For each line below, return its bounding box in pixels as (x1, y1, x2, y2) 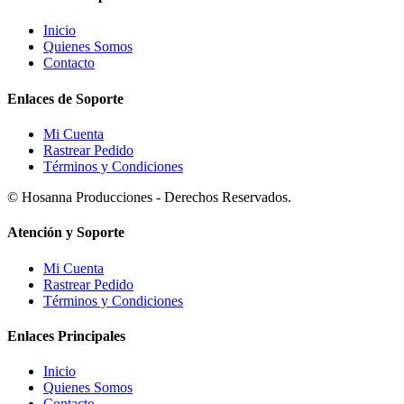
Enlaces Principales (7, 327, 125, 344)
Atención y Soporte (7, 225, 124, 241)
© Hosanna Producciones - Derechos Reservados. (7, 188, 291, 205)
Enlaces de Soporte (7, 90, 124, 106)
